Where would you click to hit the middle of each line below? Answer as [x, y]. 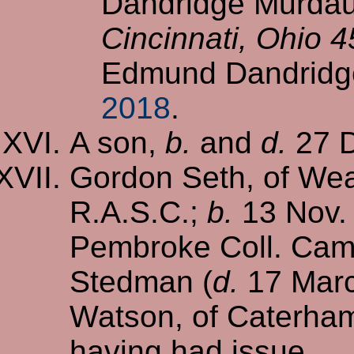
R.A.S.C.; [138, 212]
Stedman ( [141, 281]
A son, [117, 142]
